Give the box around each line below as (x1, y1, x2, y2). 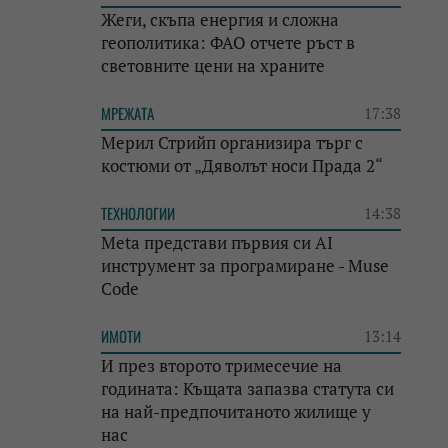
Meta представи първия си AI (101, 231, 333, 254)
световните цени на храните (101, 54, 325, 77)
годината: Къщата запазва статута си (101, 377, 394, 400)
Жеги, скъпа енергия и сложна (101, 8, 339, 31)
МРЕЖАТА (101, 102, 154, 124)
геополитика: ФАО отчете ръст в (101, 31, 355, 54)
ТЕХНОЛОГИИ (101, 202, 175, 224)
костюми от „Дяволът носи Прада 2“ (101, 154, 383, 177)
